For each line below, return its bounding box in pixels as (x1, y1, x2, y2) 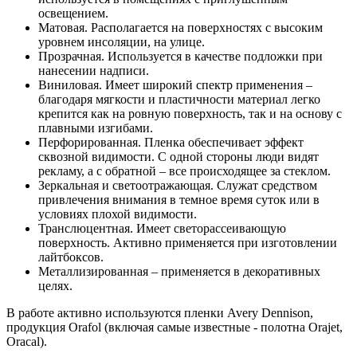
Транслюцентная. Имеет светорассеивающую (38, 221, 286, 235)
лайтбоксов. (38, 249, 104, 264)
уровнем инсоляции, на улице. (38, 34, 205, 49)
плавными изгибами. (38, 120, 153, 135)
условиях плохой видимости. (38, 206, 197, 221)
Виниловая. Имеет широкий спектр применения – (38, 77, 312, 92)
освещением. (38, 6, 108, 20)
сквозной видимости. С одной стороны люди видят (38, 149, 319, 163)
